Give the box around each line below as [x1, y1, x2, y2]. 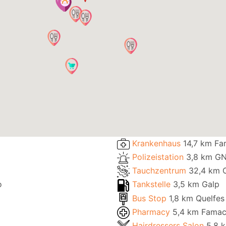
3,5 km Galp [173, 179, 219, 190]
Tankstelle [132, 179, 173, 190]
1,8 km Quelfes [169, 193, 224, 203]
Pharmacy [132, 206, 173, 217]
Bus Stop [132, 193, 169, 203]
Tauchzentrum [132, 165, 189, 176]
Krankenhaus [132, 138, 183, 148]
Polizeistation [132, 152, 186, 162]
